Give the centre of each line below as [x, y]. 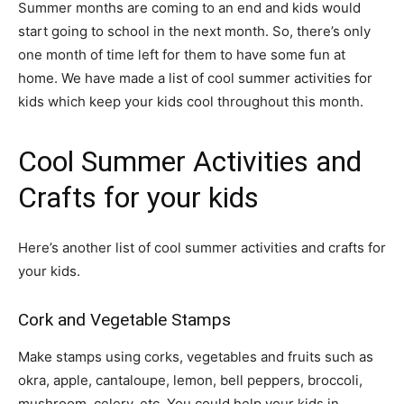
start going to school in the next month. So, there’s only [194, 31]
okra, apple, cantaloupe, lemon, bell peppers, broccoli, [190, 380]
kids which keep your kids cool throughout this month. [191, 101]
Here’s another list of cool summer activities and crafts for [202, 248]
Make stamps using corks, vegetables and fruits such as [196, 357]
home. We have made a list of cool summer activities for [195, 78]
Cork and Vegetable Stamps [124, 320]
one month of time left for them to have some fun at [182, 55]
